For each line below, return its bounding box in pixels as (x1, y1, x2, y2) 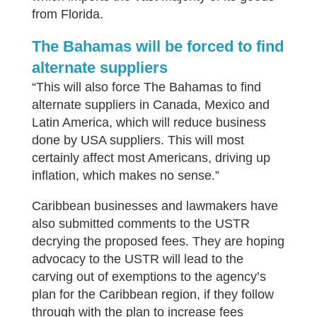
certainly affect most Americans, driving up (31, 151, 270, 165)
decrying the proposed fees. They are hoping (31, 234, 284, 248)
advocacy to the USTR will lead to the (31, 252, 243, 266)
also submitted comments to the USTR (31, 217, 250, 231)
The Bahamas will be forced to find (31, 38, 284, 55)
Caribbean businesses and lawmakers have (31, 199, 278, 213)
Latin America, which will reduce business (31, 115, 266, 129)
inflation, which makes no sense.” (31, 168, 219, 183)
